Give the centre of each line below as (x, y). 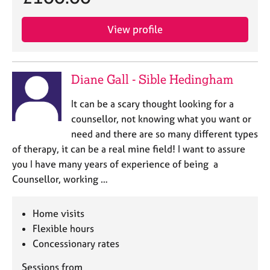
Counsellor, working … (60, 179)
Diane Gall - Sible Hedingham (152, 79)
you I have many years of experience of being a (115, 164)
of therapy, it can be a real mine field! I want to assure (129, 149)
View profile (135, 29)
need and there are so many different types (164, 134)
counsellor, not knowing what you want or (161, 119)
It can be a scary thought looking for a (152, 104)
